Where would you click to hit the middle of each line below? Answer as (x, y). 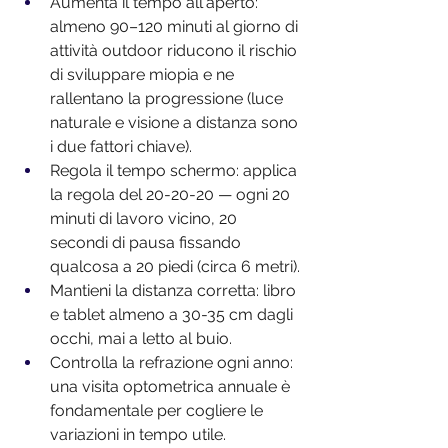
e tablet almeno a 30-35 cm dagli (173, 315)
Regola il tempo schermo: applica (175, 171)
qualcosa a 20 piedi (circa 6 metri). (175, 267)
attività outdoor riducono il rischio (175, 51)
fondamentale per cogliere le (158, 411)
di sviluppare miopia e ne (144, 75)
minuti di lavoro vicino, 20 (145, 219)
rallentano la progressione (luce (168, 99)
